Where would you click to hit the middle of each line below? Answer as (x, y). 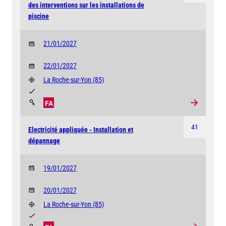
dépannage (44, 140)
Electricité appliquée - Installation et (81, 129)
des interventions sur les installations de (86, 5)
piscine (39, 16)
